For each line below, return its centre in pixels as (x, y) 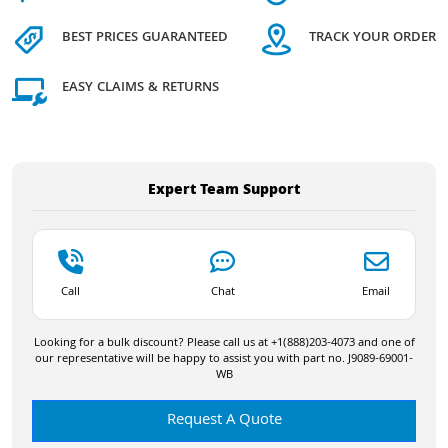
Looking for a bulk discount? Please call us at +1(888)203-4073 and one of (224, 343)
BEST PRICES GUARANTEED (145, 38)
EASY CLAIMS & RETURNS (140, 88)
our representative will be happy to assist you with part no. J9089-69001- (224, 359)
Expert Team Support (224, 190)
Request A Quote (224, 420)
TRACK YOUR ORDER (372, 38)
